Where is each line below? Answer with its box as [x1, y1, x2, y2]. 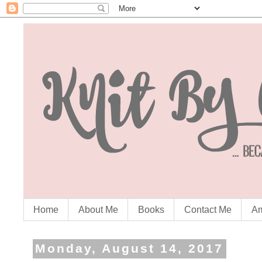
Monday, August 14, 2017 [35, 242, 224, 256]
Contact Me [184, 204, 232, 215]
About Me [78, 204, 118, 215]
